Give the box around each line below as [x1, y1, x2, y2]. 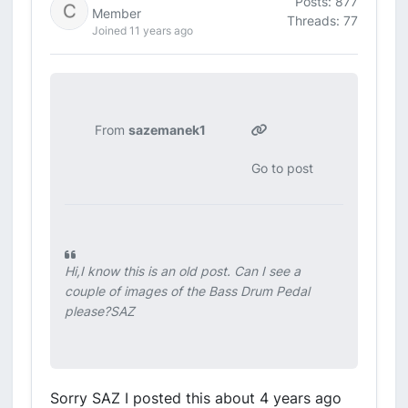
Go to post [250, 160, 313, 176]
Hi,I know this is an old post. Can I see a [65, 263, 301, 279]
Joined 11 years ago [92, 24, 193, 37]
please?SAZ [65, 303, 135, 319]
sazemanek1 [128, 122, 207, 138]
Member [92, 5, 141, 21]
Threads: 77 [287, 12, 358, 28]
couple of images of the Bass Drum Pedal [65, 283, 310, 299]
